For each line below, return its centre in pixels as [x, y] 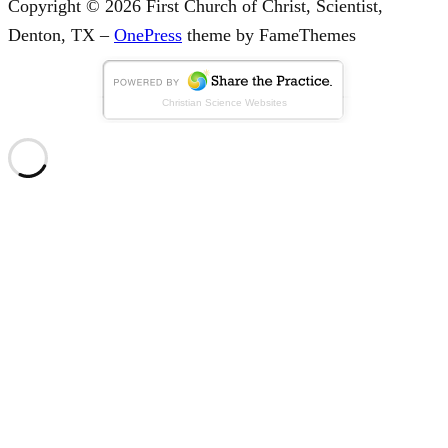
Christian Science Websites [224, 102]
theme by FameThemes [269, 34]
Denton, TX [54, 34]
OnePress [148, 34]
